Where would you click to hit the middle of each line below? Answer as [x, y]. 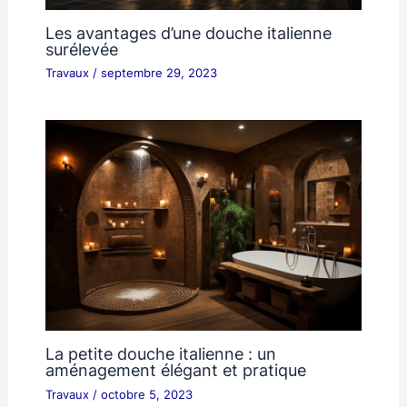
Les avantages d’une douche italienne [188, 33]
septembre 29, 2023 [159, 74]
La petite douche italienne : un [160, 354]
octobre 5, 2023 [146, 394]
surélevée [81, 50]
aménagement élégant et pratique [175, 370]
